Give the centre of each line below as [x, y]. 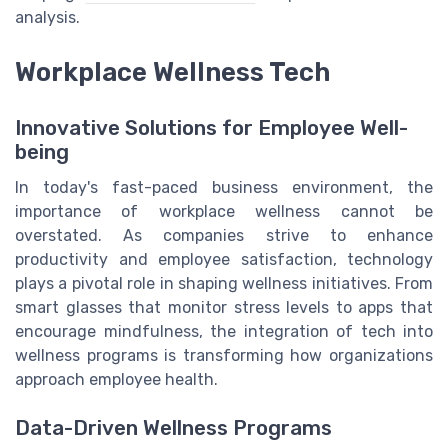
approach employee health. [116, 379]
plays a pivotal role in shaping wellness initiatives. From [224, 283]
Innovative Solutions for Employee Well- [211, 127]
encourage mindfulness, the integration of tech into [224, 331]
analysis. [47, 18]
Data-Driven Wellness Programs [173, 428]
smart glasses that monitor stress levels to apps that [224, 307]
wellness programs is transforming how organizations [224, 355]
